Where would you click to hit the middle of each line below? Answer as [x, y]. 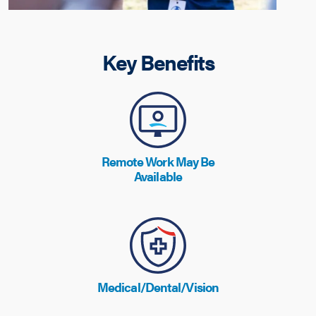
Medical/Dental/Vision [158, 287]
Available [158, 176]
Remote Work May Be [158, 161]
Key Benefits [158, 62]
